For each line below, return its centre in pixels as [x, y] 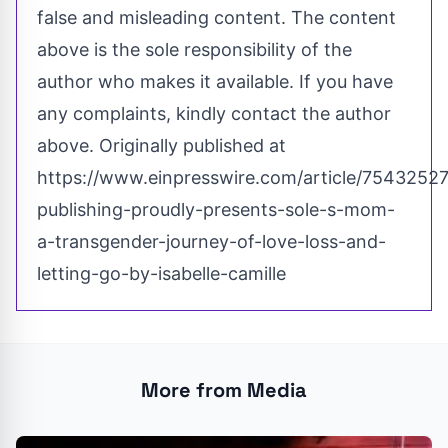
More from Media [224, 390]
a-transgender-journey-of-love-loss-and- [211, 242]
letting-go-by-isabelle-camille [161, 274]
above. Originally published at [161, 146]
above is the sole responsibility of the [194, 50]
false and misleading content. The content [216, 18]
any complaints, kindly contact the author [214, 114]
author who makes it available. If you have [215, 82]
